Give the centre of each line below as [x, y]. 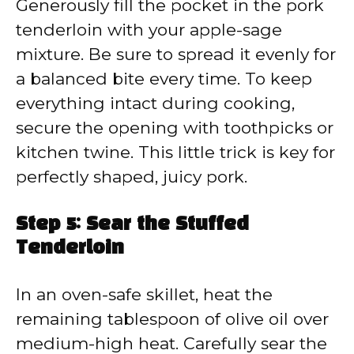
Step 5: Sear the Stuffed [132, 226]
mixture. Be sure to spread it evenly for [176, 54]
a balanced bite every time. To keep [164, 78]
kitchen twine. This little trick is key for [175, 152]
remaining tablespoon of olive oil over [172, 319]
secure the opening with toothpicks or [175, 127]
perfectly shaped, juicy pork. [132, 176]
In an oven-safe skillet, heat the [144, 295]
